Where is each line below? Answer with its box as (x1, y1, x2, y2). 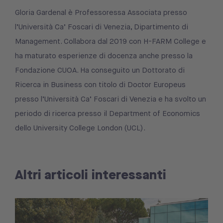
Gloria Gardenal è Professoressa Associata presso (15, 7, 187, 18)
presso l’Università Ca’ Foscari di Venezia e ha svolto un (15, 94, 206, 105)
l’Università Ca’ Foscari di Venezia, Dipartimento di (15, 22, 188, 32)
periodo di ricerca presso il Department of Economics (15, 109, 200, 119)
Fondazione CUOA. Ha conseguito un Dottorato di (15, 65, 185, 76)
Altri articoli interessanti (15, 165, 166, 184)
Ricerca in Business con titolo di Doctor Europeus (15, 80, 186, 90)
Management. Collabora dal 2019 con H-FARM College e (15, 36, 206, 47)
